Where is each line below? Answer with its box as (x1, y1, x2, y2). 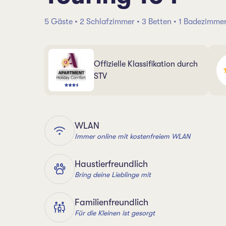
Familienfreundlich (75, 197, 148, 207)
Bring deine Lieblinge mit (75, 170, 151, 179)
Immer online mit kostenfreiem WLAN (75, 132, 190, 140)
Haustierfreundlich (75, 158, 148, 169)
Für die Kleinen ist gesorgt (75, 208, 155, 217)
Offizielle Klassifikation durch (94, 60, 198, 69)
